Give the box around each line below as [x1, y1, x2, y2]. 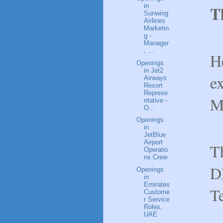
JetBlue [144, 131, 166, 139]
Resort [144, 81, 163, 89]
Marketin [144, 24, 169, 32]
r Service [144, 196, 170, 204]
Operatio [144, 146, 169, 154]
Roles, [144, 203, 163, 211]
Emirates [144, 181, 170, 189]
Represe [144, 89, 168, 97]
